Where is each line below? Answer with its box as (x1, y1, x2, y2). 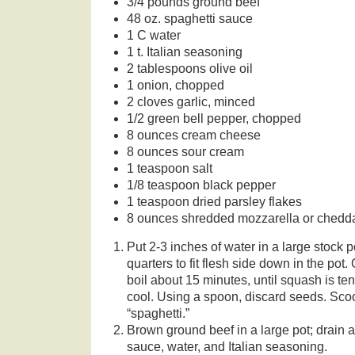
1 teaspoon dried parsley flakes (126, 194, 302, 208)
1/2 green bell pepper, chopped (126, 111, 301, 125)
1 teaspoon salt (126, 161, 212, 175)
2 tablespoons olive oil (126, 61, 253, 75)
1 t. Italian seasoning (126, 44, 242, 59)
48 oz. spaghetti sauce (126, 11, 253, 25)
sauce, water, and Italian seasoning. (126, 339, 327, 353)
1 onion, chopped (126, 78, 224, 92)
